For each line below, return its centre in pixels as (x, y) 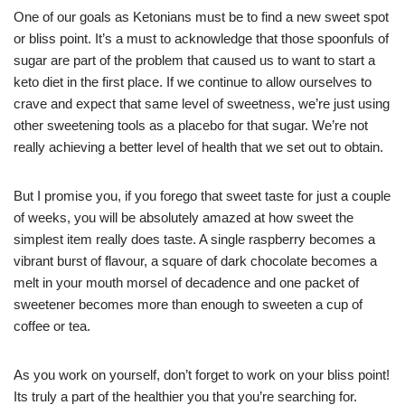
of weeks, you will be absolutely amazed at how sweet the (184, 217)
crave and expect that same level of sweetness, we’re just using (202, 104)
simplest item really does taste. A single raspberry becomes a (194, 239)
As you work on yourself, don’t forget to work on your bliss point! (202, 375)
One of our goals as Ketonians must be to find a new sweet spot (201, 17)
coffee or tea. (52, 326)
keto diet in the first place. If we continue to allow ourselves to (193, 82)
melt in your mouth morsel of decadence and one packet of (186, 283)
